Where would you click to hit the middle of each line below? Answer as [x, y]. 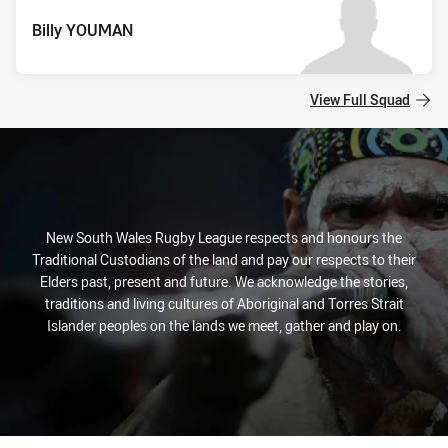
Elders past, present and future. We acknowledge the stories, [224, 281]
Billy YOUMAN [82, 29]
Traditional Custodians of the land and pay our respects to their [224, 259]
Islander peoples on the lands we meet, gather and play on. [224, 325]
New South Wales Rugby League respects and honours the [224, 237]
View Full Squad [360, 99]
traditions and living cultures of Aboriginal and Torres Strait [224, 303]
